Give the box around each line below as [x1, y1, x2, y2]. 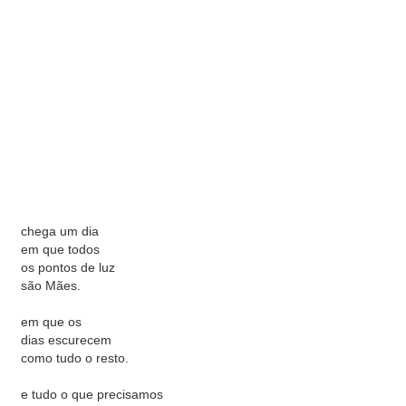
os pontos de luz [21, 259, 115, 275]
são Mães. [21, 277, 81, 293]
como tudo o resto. [21, 350, 129, 365]
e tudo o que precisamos [21, 386, 163, 401]
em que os [21, 314, 82, 329]
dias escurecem [21, 332, 111, 347]
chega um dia [21, 223, 99, 238]
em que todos [21, 241, 100, 256]
